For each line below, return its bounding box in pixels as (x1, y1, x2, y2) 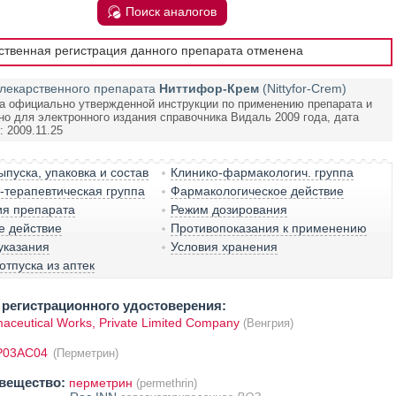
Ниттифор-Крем (158, 81, 259, 95)
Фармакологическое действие (171, 184, 345, 198)
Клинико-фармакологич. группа (171, 165, 354, 179)
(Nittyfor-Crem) (262, 81, 346, 95)
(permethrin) (135, 377, 197, 390)
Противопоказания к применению (171, 221, 368, 235)
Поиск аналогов (125, 4, 217, 19)
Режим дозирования (171, 202, 288, 217)
